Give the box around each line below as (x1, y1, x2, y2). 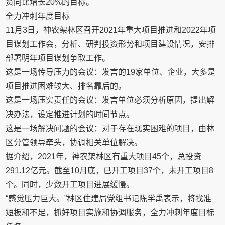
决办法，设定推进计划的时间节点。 (6, 110, 135, 119)
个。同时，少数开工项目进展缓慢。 (6, 180, 135, 189)
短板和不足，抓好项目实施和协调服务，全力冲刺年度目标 (6, 208, 215, 217)
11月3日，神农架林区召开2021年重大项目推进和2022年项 (6, 26, 216, 34)
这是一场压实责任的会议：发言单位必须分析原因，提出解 (6, 96, 215, 104)
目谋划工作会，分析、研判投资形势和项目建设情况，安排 (6, 40, 215, 48)
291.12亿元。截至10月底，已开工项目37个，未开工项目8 (6, 166, 214, 175)
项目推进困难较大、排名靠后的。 (6, 82, 127, 90)
